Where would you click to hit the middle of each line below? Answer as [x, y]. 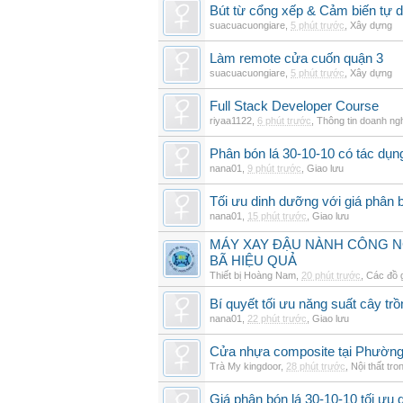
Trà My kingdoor [245, 366]
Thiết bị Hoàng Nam [253, 275]
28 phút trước [316, 366]
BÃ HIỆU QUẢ [253, 261]
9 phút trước [274, 168]
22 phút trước [277, 318]
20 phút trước [331, 275]
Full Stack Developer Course [294, 106]
